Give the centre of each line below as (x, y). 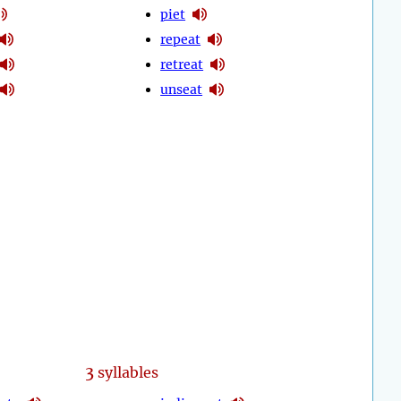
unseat (182, 89)
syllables (126, 373)
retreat (182, 64)
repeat (181, 39)
